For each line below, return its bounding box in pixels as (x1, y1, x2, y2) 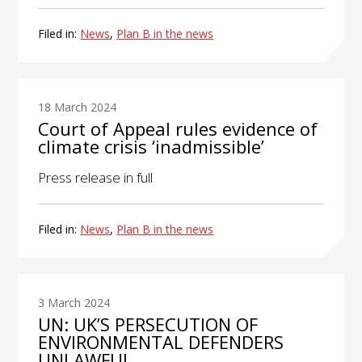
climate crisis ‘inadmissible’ (38, 133, 265, 158)
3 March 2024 (38, 295, 111, 311)
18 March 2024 (38, 99, 117, 115)
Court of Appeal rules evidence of (38, 116, 318, 141)
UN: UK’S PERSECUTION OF (38, 312, 259, 337)
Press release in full (38, 167, 154, 187)
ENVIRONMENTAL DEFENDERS (38, 330, 284, 355)
